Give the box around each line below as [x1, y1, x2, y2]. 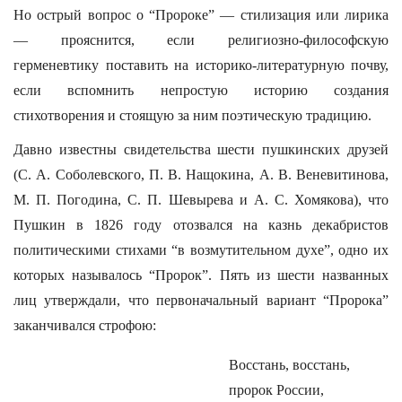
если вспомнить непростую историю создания [13, 83, 389, 98]
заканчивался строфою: [13, 318, 156, 333]
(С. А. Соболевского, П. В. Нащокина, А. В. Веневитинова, [13, 167, 389, 182]
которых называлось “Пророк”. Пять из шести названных [13, 267, 389, 283]
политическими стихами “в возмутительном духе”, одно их [13, 242, 389, 258]
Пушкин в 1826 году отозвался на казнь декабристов [13, 217, 389, 232]
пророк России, [229, 382, 324, 398]
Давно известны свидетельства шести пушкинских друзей [13, 142, 389, 157]
